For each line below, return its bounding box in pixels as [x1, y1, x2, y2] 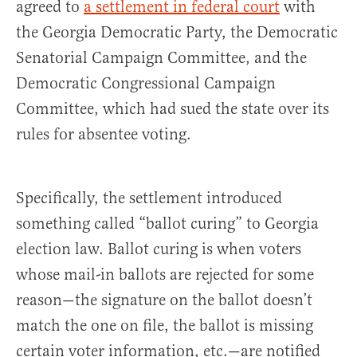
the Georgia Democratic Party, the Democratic [16, 22, 338, 42]
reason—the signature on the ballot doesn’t [16, 289, 312, 310]
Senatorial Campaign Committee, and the [16, 47, 307, 68]
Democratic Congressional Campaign [16, 73, 276, 93]
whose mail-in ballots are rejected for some [16, 264, 314, 284]
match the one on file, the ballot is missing [16, 315, 313, 335]
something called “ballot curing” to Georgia [16, 213, 319, 233]
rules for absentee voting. [16, 124, 191, 144]
